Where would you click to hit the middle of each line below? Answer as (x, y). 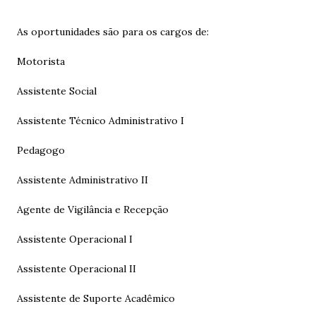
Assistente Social (58, 91)
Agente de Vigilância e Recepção (94, 209)
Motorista (42, 61)
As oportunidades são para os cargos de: (113, 32)
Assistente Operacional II (78, 269)
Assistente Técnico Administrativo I (102, 121)
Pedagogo (42, 150)
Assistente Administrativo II (84, 180)
